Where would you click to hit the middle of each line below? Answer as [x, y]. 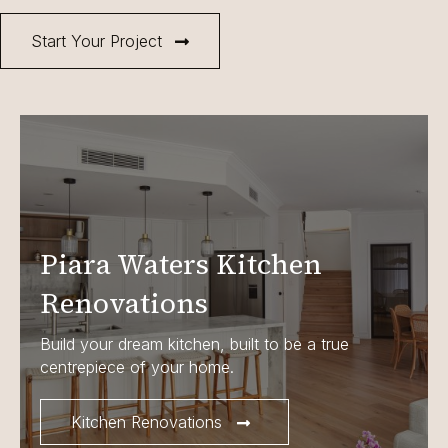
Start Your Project [96, 41]
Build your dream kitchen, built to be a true [194, 344]
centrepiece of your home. [137, 367]
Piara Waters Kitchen [181, 264]
